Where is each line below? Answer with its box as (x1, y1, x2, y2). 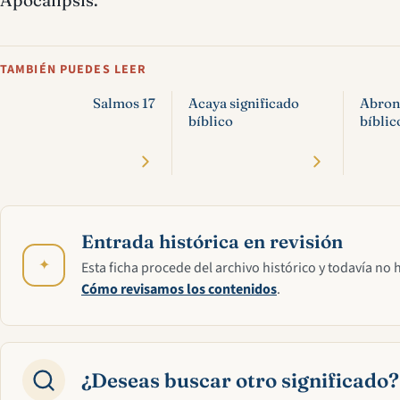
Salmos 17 (93, 94, 155, 112)
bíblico (188, 112, 233, 129)
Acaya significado (188, 94, 299, 112)
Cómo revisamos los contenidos (81, 279, 277, 299)
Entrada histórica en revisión (81, 229, 343, 253)
